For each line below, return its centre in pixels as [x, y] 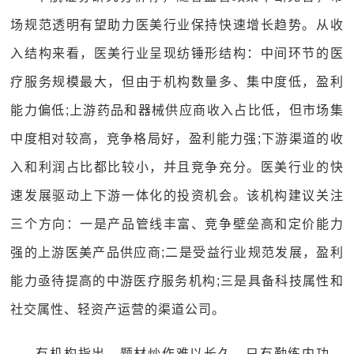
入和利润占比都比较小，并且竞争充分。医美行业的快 [177, 167]
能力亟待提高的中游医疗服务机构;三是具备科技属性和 [177, 281]
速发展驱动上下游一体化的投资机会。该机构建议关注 [177, 196]
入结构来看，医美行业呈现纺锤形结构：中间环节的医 [177, 53]
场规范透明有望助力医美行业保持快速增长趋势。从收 [177, 25]
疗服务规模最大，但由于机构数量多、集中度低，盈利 [177, 82]
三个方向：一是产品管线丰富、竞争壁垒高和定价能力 [177, 224]
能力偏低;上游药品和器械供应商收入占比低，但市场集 [177, 110]
